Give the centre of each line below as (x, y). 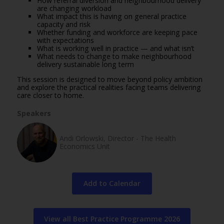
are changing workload (74, 8)
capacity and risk (63, 24)
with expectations (65, 40)
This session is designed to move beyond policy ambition (109, 79)
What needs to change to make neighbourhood (114, 56)
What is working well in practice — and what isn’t (115, 48)
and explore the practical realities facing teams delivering (109, 87)
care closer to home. (50, 95)
